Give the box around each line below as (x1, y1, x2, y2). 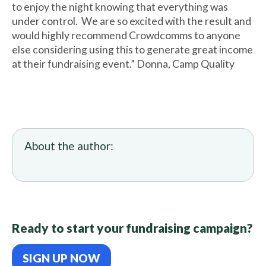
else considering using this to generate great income (12, 43, 253, 56)
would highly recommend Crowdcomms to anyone (12, 29, 240, 42)
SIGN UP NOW (23, 251, 100, 265)
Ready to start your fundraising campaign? (12, 220, 253, 235)
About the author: (24, 139, 113, 153)
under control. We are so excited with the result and (12, 15, 251, 27)
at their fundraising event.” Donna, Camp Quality (12, 58, 235, 70)
